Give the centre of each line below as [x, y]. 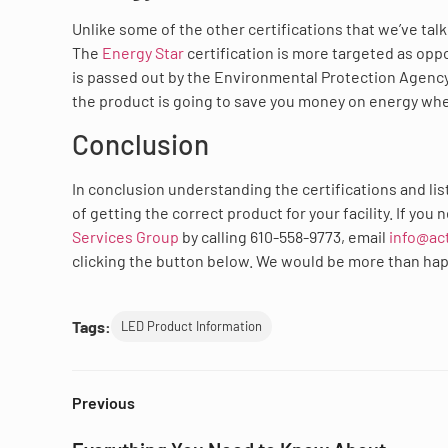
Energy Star [144, 53]
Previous [103, 403]
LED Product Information [191, 326]
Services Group [127, 236]
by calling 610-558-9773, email [285, 236]
